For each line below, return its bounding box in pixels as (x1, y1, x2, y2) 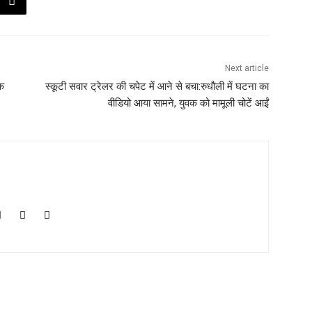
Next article (224, 63, 269, 74)
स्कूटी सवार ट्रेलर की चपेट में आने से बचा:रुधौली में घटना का (45, 80, 269, 93)
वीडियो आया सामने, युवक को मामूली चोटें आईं (107, 97, 269, 110)
